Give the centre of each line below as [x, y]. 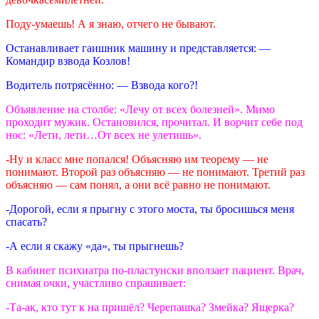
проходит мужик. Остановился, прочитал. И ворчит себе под [154, 122]
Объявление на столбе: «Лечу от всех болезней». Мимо [140, 110]
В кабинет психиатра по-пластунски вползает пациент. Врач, [155, 271]
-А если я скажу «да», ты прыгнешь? [95, 246]
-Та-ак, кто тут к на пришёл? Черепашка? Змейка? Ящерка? [150, 308]
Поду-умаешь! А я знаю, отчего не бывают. [111, 24]
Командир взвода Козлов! [68, 61]
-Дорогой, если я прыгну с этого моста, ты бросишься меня [150, 209]
